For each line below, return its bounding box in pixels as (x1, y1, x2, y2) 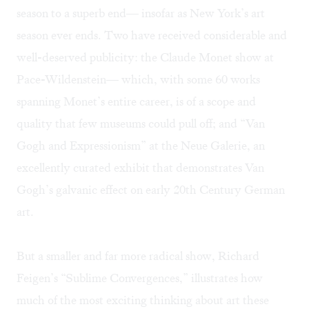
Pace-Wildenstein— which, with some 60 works (17, 72, 260, 88)
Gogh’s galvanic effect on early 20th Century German (17, 182, 285, 198)
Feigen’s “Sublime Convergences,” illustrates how (17, 270, 263, 286)
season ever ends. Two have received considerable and (17, 28, 287, 43)
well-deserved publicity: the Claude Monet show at (17, 50, 274, 66)
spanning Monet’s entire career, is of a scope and (17, 94, 256, 110)
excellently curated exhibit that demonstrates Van (17, 160, 264, 176)
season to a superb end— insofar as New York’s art (17, 6, 265, 21)
